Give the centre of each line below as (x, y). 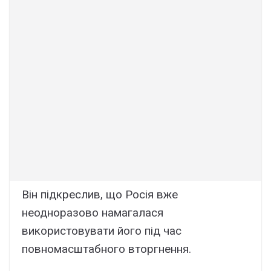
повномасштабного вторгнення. (106, 249)
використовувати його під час (102, 231)
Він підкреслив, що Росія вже (100, 195)
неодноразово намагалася (93, 213)
